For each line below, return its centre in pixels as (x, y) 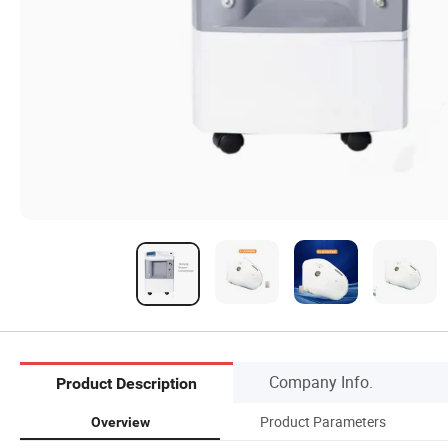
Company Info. (321, 381)
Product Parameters (323, 421)
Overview (120, 421)
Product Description (126, 384)
